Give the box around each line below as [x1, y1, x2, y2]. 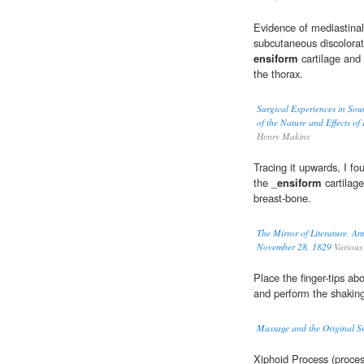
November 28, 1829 [257, 240, 331, 253]
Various [331, 240, 362, 253]
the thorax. [253, 66, 303, 82]
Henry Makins [257, 130, 310, 143]
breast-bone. [253, 190, 311, 206]
